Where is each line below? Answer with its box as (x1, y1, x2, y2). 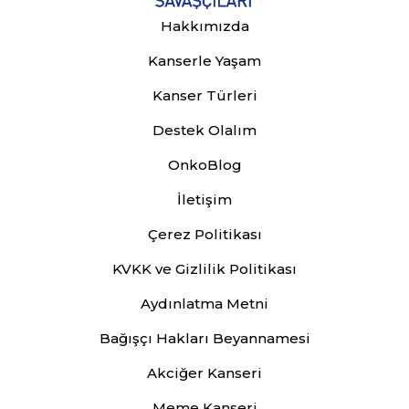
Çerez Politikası (147, 225, 262, 244)
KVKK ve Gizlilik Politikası (112, 260, 297, 278)
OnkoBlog (167, 156, 242, 174)
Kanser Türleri (152, 87, 257, 105)
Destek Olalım (152, 121, 257, 140)
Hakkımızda (160, 17, 249, 36)
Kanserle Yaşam (148, 52, 261, 70)
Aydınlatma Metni (141, 295, 268, 313)
